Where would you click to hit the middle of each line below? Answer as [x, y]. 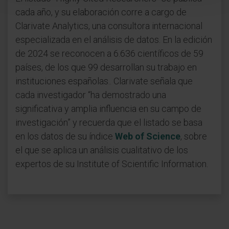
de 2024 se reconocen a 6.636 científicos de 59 [109, 53]
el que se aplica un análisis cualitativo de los [102, 150]
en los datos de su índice [65, 136]
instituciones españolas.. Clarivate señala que [104, 81]
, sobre [194, 136]
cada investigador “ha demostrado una [91, 95]
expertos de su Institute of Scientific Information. [113, 164]
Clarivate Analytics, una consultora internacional [109, 26]
